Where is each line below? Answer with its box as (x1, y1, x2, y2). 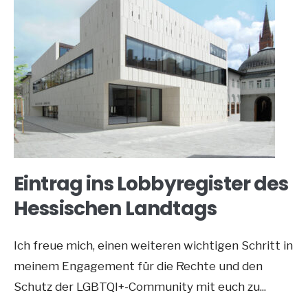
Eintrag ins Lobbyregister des (14, 170, 289, 197)
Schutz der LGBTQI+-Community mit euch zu (14, 280, 260, 294)
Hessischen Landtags (14, 195, 217, 222)
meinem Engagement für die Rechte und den (14, 259, 263, 273)
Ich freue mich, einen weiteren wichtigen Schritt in (14, 239, 293, 252)
